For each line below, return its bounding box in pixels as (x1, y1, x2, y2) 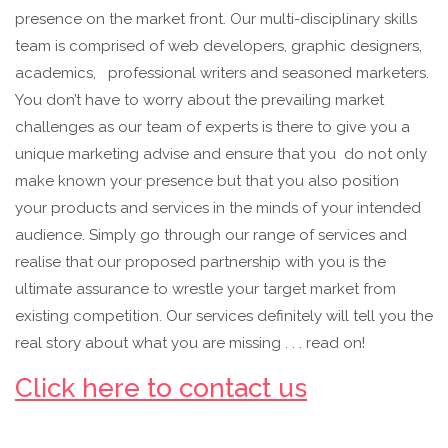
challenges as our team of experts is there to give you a (15, 118, 410, 137)
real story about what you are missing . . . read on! (15, 334, 373, 353)
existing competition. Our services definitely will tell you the (15, 307, 433, 326)
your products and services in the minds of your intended (15, 199, 421, 218)
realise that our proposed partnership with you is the (15, 253, 386, 272)
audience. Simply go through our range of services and (15, 226, 407, 245)
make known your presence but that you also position (15, 172, 399, 191)
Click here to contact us (15, 373, 307, 404)
